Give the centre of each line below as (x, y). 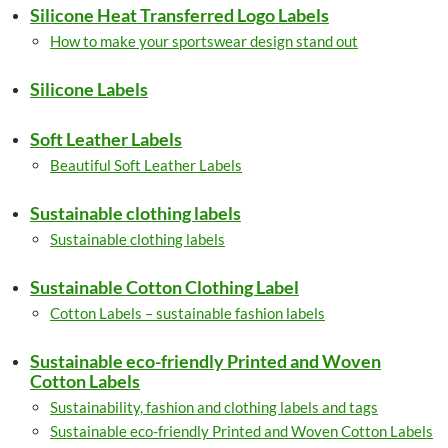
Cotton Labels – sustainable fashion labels (187, 313)
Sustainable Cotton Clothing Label (164, 287)
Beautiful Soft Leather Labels (146, 165)
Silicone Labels (89, 89)
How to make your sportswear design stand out (204, 41)
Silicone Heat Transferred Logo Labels (179, 15)
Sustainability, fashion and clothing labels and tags (214, 407)
